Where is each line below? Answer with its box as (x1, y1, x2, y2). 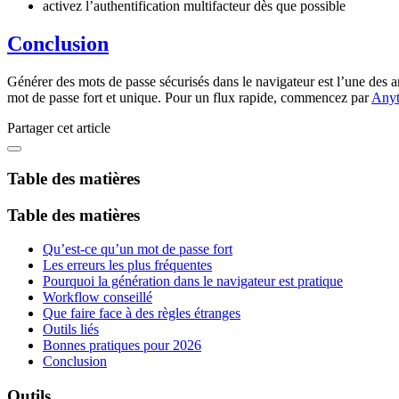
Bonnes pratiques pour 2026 (43, 338, 201, 354)
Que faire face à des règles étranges (43, 305, 240, 322)
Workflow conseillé (43, 289, 152, 305)
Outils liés (43, 322, 99, 338)
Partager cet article (7, 120, 110, 136)
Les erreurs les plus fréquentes (43, 257, 212, 273)
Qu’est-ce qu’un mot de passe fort (43, 241, 232, 257)
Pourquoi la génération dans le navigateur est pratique (43, 273, 343, 289)
